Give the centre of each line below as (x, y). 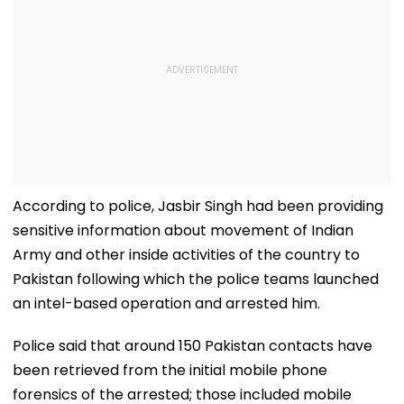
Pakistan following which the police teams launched (196, 279)
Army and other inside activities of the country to (186, 254)
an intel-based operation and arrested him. (166, 303)
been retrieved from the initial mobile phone (170, 370)
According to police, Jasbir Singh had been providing (198, 206)
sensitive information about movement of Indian (183, 230)
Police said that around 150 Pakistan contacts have (193, 345)
